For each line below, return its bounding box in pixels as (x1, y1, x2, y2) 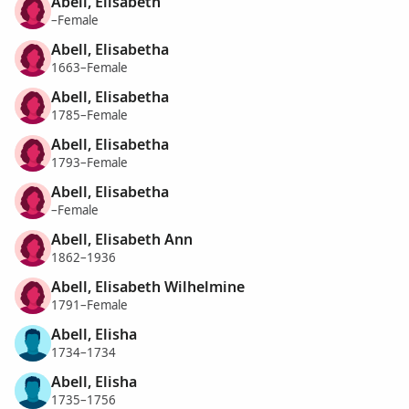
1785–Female (51, 107, 128, 124)
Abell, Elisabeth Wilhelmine (51, 276, 245, 297)
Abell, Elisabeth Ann (51, 228, 193, 249)
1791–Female (51, 297, 128, 314)
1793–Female (51, 154, 128, 172)
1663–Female (51, 59, 128, 77)
